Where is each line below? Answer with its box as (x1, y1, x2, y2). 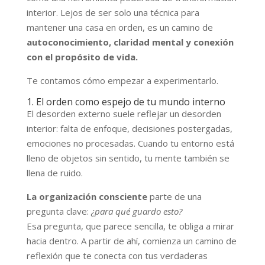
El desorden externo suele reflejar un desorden (26, 107, 221, 119)
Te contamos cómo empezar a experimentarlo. (26, 74, 218, 86)
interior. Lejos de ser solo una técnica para (26, 6, 199, 18)
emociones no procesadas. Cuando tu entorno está (26, 137, 234, 149)
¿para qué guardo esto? (91, 205, 182, 217)
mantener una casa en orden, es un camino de (26, 21, 213, 33)
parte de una (147, 190, 202, 202)
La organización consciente (26, 190, 147, 202)
